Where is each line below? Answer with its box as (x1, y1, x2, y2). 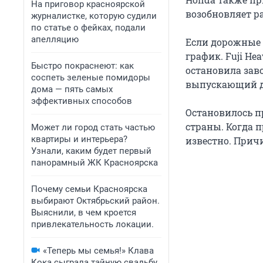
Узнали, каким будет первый (31, 146, 151, 156)
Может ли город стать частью (31, 122, 155, 133)
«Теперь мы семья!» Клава (43, 245, 154, 256)
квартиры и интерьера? (31, 134, 127, 144)
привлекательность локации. (31, 219, 154, 230)
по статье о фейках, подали (31, 22, 146, 33)
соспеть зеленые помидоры (31, 72, 150, 83)
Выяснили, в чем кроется (31, 207, 136, 218)
